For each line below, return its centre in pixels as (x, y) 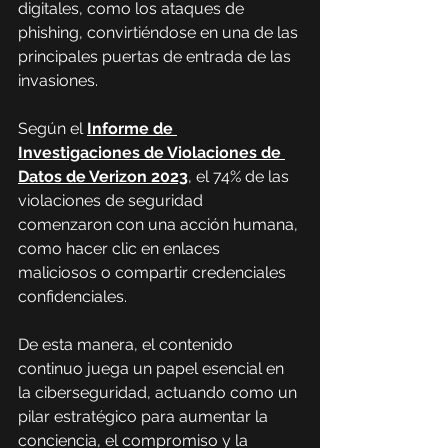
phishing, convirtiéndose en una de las (160, 32)
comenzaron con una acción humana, (160, 224)
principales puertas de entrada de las (156, 56)
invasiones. (58, 80)
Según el (52, 128)
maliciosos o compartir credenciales (154, 272)
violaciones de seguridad (112, 200)
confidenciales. (72, 296)
